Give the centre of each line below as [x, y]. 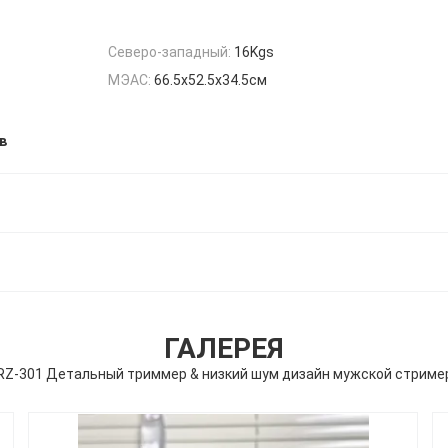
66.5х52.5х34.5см [210, 79]
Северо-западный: [169, 52]
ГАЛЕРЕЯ [224, 349]
